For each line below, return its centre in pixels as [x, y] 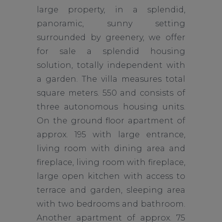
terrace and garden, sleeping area [111, 190]
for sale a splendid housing [111, 51]
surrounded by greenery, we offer [111, 37]
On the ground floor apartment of [111, 121]
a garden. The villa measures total [111, 79]
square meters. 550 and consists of [111, 93]
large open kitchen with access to [111, 176]
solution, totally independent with [111, 65]
